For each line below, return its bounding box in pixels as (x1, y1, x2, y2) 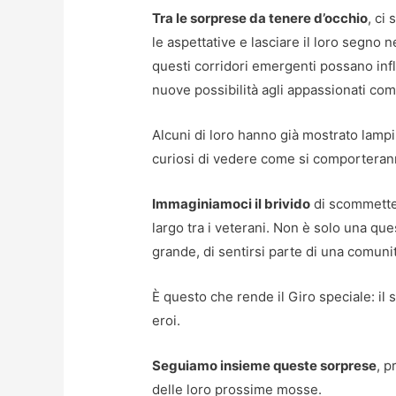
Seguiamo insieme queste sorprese (152, 357, 377, 375)
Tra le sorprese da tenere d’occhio (152, 10, 369, 27)
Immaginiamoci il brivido (152, 195, 311, 213)
